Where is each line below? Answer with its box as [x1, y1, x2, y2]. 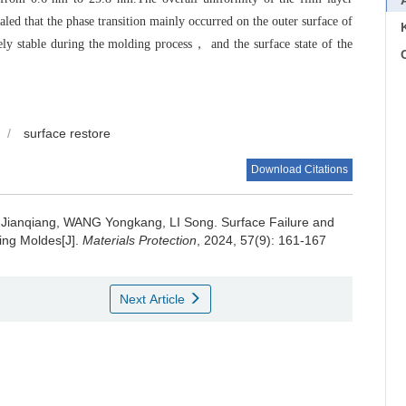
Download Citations [251, 163, 349, 177]
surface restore [24, 126, 111, 141]
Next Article [119, 292, 188, 307]
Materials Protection [82, 233, 197, 248]
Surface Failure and [221, 215, 334, 230]
